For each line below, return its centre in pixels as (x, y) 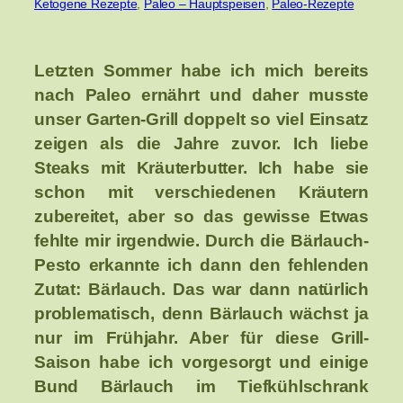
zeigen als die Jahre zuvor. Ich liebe (201, 144)
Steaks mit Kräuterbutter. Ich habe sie (201, 168)
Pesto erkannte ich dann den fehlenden (201, 265)
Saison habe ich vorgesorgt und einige (201, 363)
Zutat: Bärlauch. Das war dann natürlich (201, 290)
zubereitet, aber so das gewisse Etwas (201, 217)
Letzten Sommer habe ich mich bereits (201, 71)
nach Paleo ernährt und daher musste (201, 95)
